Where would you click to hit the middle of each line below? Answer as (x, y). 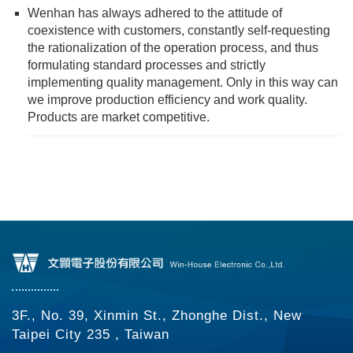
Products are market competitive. (119, 117)
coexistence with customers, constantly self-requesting (179, 30)
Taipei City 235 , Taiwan (91, 334)
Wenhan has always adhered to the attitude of (155, 13)
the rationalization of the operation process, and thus (173, 48)
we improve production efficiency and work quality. (167, 100)
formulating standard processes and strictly (147, 65)
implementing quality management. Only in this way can (183, 82)
